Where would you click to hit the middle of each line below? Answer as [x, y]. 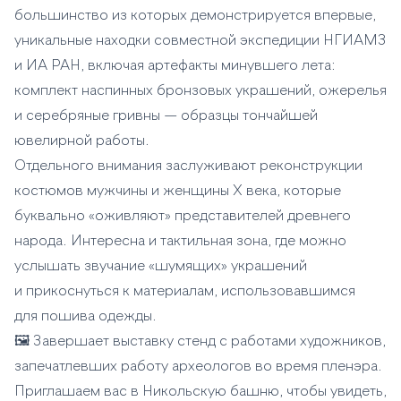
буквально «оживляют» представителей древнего [183, 217]
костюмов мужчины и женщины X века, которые [178, 192]
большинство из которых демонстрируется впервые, [195, 16]
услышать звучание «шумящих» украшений [161, 267]
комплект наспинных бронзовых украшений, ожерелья [200, 91]
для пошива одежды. [85, 317]
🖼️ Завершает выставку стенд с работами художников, [200, 342]
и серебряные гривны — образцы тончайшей [166, 116]
